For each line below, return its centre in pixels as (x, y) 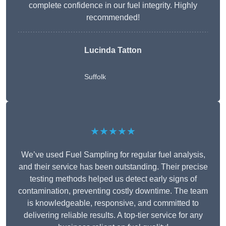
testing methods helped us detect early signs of (113, 179)
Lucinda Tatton (113, 50)
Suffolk (95, 77)
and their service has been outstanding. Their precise (113, 167)
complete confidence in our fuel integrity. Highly (113, 6)
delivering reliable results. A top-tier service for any (113, 215)
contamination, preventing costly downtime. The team (113, 191)
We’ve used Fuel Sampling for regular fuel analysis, (113, 155)
